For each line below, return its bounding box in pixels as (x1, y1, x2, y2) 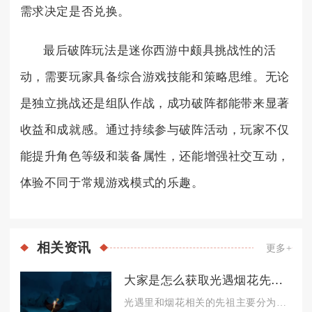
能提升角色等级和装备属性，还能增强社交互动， (19, 149, 290, 163)
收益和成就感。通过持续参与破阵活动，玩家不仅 (19, 123, 290, 136)
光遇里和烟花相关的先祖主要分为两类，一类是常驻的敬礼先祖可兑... (276, 296, 286, 308)
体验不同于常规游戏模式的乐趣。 (19, 175, 204, 189)
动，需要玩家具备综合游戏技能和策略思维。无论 (19, 70, 290, 84)
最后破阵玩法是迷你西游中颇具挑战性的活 (43, 43, 276, 57)
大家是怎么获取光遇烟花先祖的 (271, 274, 283, 288)
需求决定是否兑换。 (19, 4, 131, 18)
